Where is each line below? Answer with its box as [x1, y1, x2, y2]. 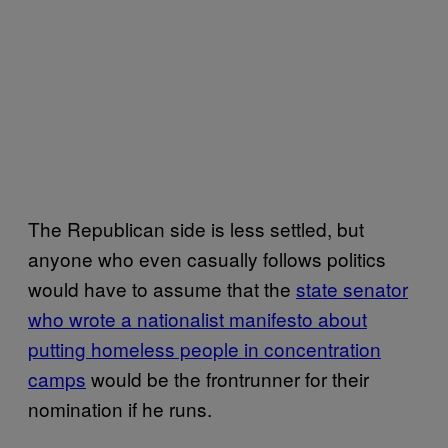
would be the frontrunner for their [86, 365, 369, 393]
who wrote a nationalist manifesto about [28, 305, 367, 333]
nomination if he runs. [28, 395, 212, 423]
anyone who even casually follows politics [28, 245, 386, 273]
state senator [296, 275, 408, 303]
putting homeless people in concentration [28, 335, 381, 363]
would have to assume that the [28, 275, 296, 303]
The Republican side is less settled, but [28, 215, 364, 243]
